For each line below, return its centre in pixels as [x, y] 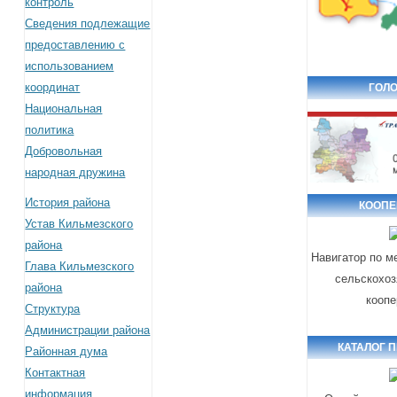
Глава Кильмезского [80, 266]
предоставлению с [75, 44]
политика [50, 129]
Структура [53, 308]
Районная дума [66, 351]
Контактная [55, 372]
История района [68, 202]
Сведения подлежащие [88, 23]
